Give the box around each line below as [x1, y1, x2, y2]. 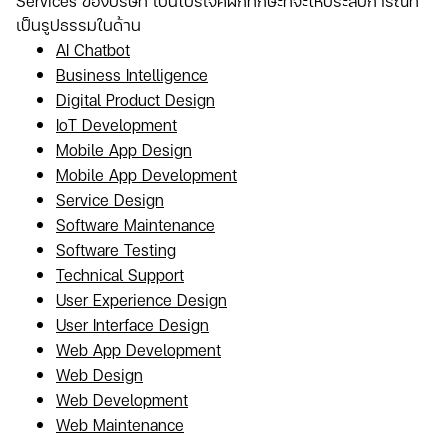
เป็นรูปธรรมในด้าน [16, 12, 141, 36]
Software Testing [56, 237, 176, 261]
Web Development [56, 387, 188, 411]
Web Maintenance [56, 412, 184, 436]
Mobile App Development [56, 162, 237, 186]
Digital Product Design [56, 87, 215, 111]
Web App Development [56, 337, 221, 361]
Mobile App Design [56, 137, 192, 161]
